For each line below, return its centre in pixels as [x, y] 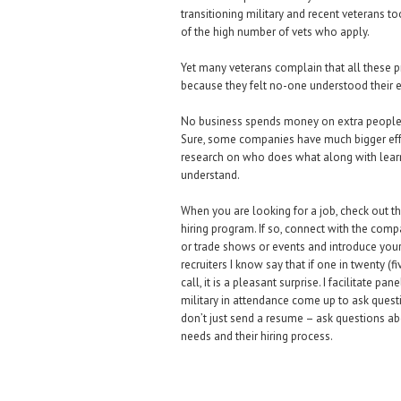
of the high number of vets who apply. [275, 32]
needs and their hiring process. [257, 336]
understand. [210, 175]
